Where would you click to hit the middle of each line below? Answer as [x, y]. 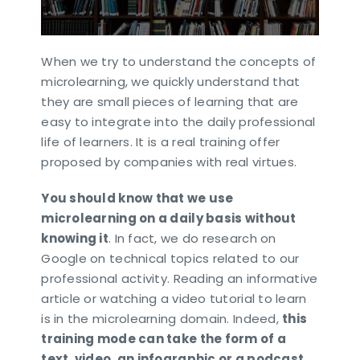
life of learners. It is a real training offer [161, 141]
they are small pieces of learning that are [170, 101]
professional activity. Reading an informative [180, 278]
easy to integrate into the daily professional [178, 121]
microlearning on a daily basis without [169, 218]
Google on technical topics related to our [170, 258]
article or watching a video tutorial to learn [174, 298]
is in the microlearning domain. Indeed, [162, 318]
